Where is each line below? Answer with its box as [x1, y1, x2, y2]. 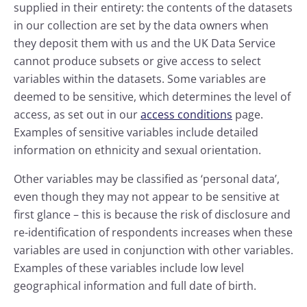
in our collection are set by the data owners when [14, 18, 269, 33]
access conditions [140, 107, 232, 122]
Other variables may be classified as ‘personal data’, [14, 171, 280, 186]
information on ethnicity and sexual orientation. [14, 143, 261, 158]
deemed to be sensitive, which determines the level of [14, 89, 291, 104]
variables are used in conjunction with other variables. [14, 243, 293, 258]
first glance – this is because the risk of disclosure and [14, 207, 291, 222]
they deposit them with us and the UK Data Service [14, 36, 275, 51]
